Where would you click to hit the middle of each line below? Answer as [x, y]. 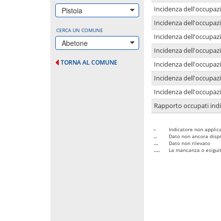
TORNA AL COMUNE [89, 62]
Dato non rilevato [189, 143]
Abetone [75, 43]
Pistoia [72, 10]
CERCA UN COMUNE [80, 30]
